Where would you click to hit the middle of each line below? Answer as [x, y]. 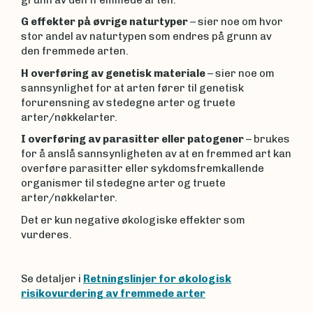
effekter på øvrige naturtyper [110, 22]
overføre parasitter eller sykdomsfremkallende [143, 168]
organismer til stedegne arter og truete [123, 183]
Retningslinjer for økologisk [157, 278]
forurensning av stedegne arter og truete [128, 102]
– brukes [267, 139]
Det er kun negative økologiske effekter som [133, 220]
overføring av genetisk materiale [118, 73]
